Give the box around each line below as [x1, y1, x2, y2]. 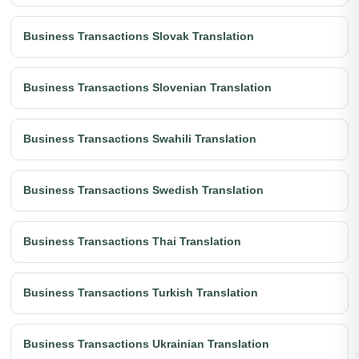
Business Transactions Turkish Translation [23, 286, 258, 300]
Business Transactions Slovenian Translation [23, 81, 272, 95]
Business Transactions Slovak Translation [23, 30, 254, 43]
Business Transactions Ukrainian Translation [23, 337, 269, 351]
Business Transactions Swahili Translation [23, 132, 256, 146]
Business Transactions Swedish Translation [23, 184, 264, 197]
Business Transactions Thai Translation [23, 235, 241, 248]
